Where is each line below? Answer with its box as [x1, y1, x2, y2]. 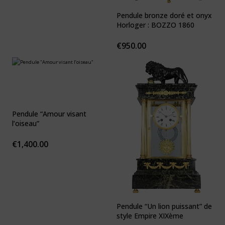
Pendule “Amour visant [12, 109, 86, 119]
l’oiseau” [12, 119, 39, 129]
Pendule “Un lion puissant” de [117, 201, 212, 211]
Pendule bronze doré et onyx [117, 10, 212, 20]
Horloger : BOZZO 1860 [151, 20, 194, 30]
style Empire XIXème [117, 211, 183, 221]
